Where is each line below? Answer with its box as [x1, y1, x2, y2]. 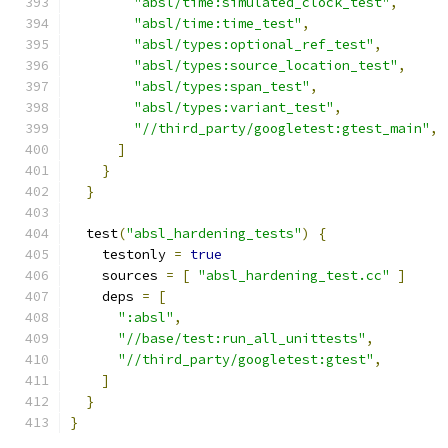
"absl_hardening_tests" [126, 225, 302, 242]
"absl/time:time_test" [134, 15, 302, 32]
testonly [70, 246, 174, 263]
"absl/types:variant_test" [134, 99, 334, 116]
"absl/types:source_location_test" [134, 57, 398, 74]
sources [70, 267, 166, 284]
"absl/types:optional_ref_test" [134, 36, 374, 53]
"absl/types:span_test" [134, 78, 310, 95]
